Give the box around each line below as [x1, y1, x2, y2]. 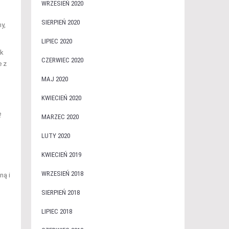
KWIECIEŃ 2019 [41, 151, 81, 158]
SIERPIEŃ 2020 [41, 18, 80, 26]
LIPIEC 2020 [41, 37, 72, 45]
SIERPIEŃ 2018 [41, 189, 80, 196]
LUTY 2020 [41, 132, 70, 140]
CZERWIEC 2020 [41, 56, 83, 64]
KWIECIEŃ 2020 [41, 94, 81, 102]
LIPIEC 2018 [41, 208, 72, 215]
